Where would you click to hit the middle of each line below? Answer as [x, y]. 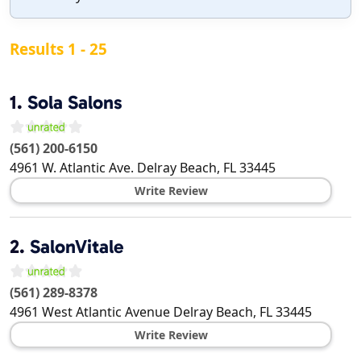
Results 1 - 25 [58, 50]
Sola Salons [75, 103]
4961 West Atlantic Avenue [90, 312]
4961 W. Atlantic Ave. [72, 168]
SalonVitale [77, 247]
